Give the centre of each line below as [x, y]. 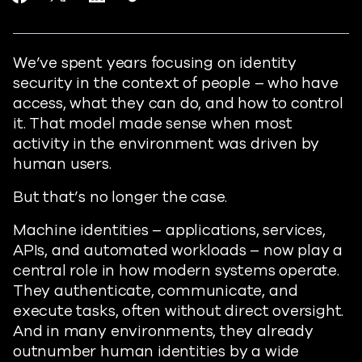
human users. [62, 164]
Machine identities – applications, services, [169, 230]
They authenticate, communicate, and [156, 291]
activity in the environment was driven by [166, 144]
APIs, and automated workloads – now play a [178, 250]
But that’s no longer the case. [120, 197]
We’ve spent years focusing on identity [155, 63]
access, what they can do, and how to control [178, 103]
